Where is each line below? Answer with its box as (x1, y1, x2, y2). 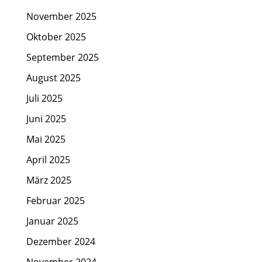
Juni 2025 (26, 112, 66, 126)
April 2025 (26, 153, 70, 167)
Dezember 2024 (26, 235, 95, 249)
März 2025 (26, 174, 71, 187)
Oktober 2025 (26, 30, 86, 44)
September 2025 (26, 51, 99, 64)
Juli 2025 (26, 92, 63, 105)
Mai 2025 (26, 133, 65, 146)
